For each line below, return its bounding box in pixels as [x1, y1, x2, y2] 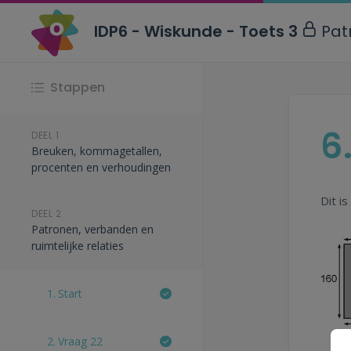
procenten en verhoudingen [31, 160, 171, 175]
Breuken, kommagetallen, [31, 143, 162, 158]
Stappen [50, 78, 105, 96]
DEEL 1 [31, 128, 60, 142]
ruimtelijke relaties [31, 238, 124, 253]
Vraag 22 [58, 334, 103, 349]
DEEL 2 [31, 207, 62, 220]
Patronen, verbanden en [31, 222, 154, 237]
